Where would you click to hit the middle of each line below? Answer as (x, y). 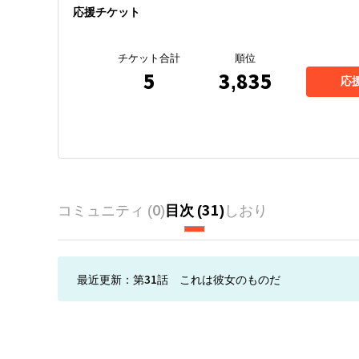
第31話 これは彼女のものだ (207, 278)
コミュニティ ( (105, 209)
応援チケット (107, 11)
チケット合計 (149, 58)
